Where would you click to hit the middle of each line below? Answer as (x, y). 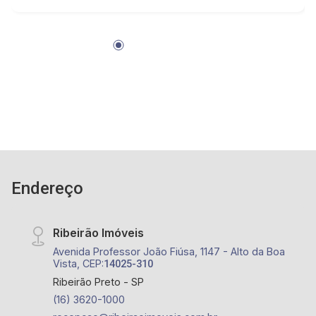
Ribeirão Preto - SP (99, 282)
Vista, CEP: (79, 263)
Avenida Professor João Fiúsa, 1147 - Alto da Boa (169, 251)
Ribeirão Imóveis (99, 233)
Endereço (47, 188)
